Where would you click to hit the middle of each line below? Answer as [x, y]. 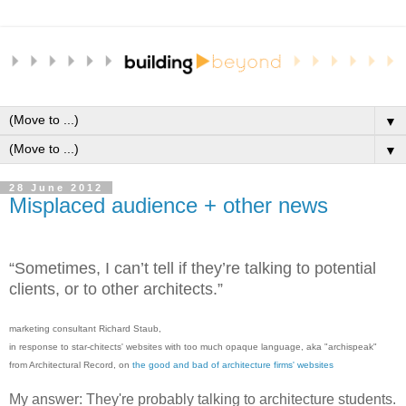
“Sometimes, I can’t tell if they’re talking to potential [193, 269]
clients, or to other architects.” [116, 290]
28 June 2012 [56, 188]
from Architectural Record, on [71, 365]
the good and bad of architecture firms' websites [233, 365]
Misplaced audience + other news [169, 206]
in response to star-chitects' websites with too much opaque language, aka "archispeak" [193, 347]
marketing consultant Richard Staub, [87, 329]
